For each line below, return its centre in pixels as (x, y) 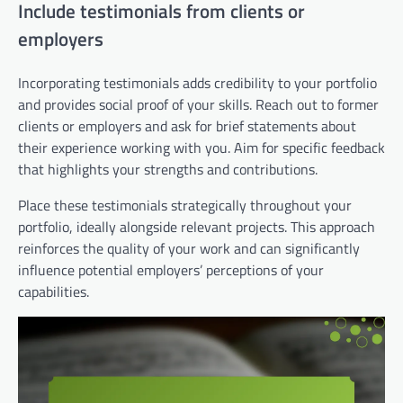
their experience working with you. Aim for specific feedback (201, 148)
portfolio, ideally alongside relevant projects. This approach (197, 227)
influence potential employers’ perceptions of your (171, 270)
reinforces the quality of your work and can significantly (189, 249)
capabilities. (54, 292)
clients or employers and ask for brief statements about (187, 126)
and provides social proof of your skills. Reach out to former (198, 105)
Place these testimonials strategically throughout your (185, 206)
